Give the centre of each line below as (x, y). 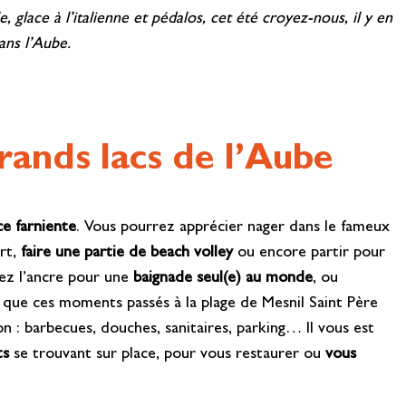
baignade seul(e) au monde (223, 279)
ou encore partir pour (309, 253)
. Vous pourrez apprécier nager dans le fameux (233, 228)
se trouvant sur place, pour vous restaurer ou (168, 355)
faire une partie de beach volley (127, 253)
